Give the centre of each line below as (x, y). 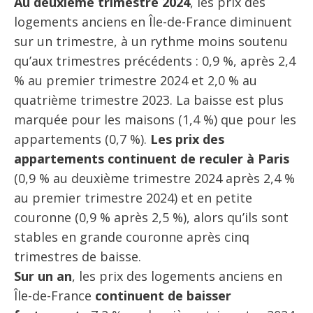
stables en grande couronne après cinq (132, 236)
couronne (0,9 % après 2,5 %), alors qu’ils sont (151, 217)
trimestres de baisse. (78, 256)
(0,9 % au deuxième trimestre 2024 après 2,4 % (154, 178)
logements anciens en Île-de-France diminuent (153, 21)
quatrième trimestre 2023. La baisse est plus (149, 100)
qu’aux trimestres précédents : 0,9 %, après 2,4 (155, 60)
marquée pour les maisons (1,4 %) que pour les (155, 119)
